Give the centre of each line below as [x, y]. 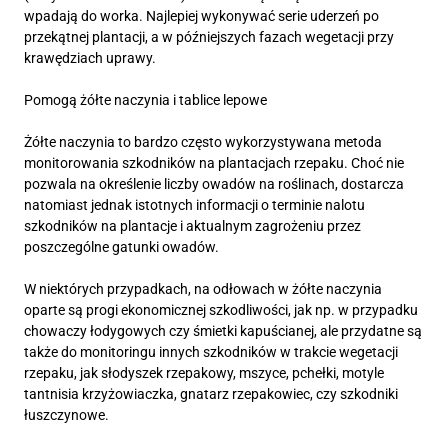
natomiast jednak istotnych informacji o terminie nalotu [194, 204]
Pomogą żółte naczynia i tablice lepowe [145, 99]
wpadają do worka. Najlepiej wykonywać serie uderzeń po [201, 15]
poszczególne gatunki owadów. [123, 246]
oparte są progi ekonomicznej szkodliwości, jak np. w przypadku [221, 309]
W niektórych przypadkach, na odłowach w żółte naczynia [203, 288]
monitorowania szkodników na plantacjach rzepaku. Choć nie [214, 162]
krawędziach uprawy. [91, 57]
